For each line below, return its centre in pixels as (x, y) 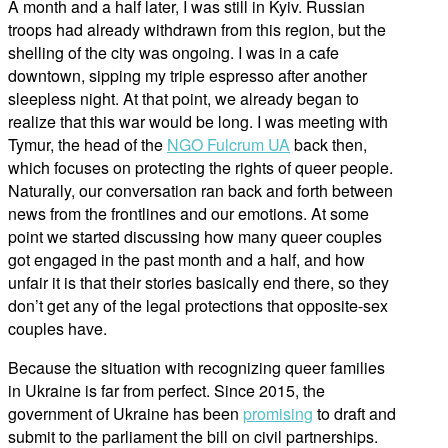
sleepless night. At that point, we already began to (183, 99)
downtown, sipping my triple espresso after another (187, 76)
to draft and (354, 414)
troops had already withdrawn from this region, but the (197, 30)
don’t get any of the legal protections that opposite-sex (198, 306)
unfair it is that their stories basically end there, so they (198, 283)
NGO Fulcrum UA (228, 145)
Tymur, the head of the (87, 145)
